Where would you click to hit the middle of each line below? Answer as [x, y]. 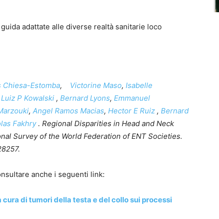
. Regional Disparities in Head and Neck [105, 123]
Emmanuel [132, 98]
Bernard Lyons [85, 98]
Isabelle [139, 85]
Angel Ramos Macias [68, 110]
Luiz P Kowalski [28, 98]
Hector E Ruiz [131, 110]
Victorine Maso [96, 85]
